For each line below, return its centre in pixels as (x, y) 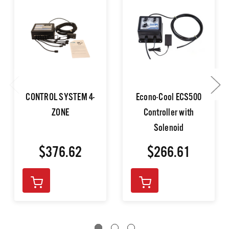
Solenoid (169, 130)
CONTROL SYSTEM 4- (60, 99)
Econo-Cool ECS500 (169, 99)
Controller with (169, 114)
